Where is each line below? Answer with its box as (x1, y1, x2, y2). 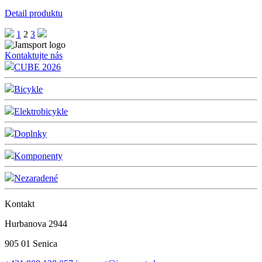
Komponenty (14, 150, 63, 161)
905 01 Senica (5, 238, 57, 249)
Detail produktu (5, 8, 63, 18)
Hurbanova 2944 (5, 218, 67, 229)
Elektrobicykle (14, 106, 68, 116)
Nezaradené (14, 173, 58, 183)
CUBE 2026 (14, 61, 61, 72)
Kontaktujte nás (5, 50, 63, 60)
